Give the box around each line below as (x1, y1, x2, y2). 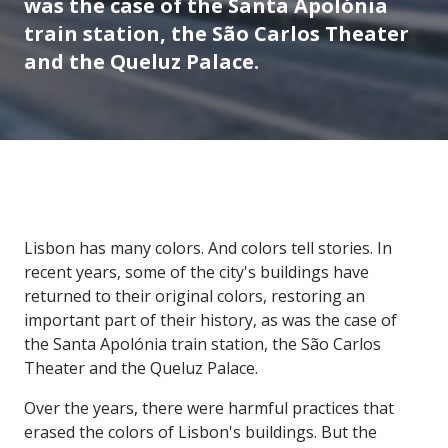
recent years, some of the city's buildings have (24, 260, 369, 283)
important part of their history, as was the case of (24, 308, 397, 331)
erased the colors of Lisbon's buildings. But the (24, 420, 377, 443)
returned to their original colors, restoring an (24, 284, 365, 307)
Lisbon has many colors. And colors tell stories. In (24, 236, 392, 259)
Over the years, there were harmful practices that (24, 396, 394, 419)
